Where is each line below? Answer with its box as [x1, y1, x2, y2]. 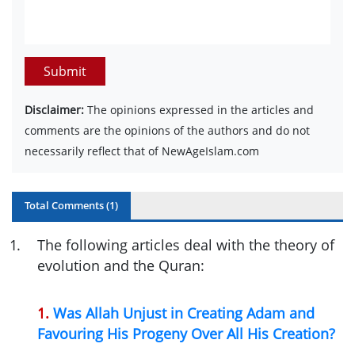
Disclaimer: [25, 101, 84, 117]
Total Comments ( [25, 197, 109, 212]
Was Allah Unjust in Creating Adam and [53, 303, 315, 323]
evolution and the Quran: [37, 255, 204, 275]
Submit [44, 62, 86, 80]
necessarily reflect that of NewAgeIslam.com [25, 143, 259, 158]
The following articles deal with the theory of [37, 235, 334, 254]
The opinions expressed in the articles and [84, 101, 314, 117]
